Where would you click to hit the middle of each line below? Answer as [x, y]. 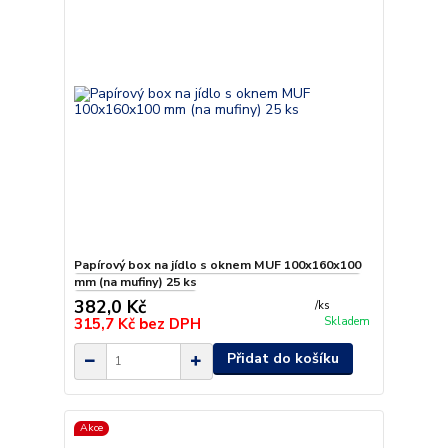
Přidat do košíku [282, 358]
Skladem [346, 321]
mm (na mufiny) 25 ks [135, 281]
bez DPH [169, 323]
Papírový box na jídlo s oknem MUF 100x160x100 [217, 264]
